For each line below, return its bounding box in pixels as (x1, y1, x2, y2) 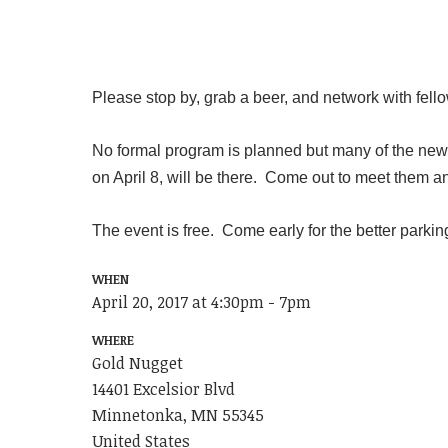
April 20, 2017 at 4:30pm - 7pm (92, 290, 312, 313)
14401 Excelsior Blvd (92, 377, 236, 400)
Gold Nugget (92, 351, 184, 374)
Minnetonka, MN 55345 (92, 403, 265, 426)
